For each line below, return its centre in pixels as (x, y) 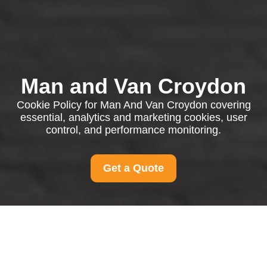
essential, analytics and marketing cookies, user (133, 117)
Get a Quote (133, 168)
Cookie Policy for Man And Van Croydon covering (133, 105)
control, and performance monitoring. (133, 130)
